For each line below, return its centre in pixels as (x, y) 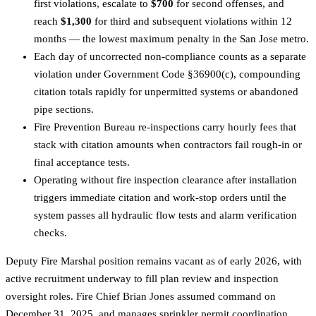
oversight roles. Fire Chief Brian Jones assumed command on (141, 297)
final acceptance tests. (82, 163)
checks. (50, 233)
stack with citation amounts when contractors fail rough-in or (168, 145)
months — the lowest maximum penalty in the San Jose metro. (171, 39)
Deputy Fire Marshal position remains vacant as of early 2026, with (154, 261)
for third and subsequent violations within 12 (192, 22)
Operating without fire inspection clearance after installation (165, 180)
